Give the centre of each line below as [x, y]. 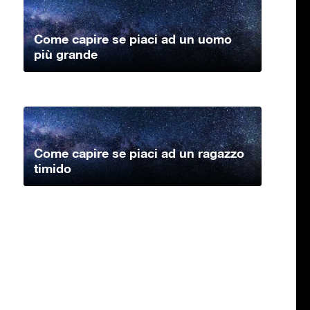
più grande [66, 54]
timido [53, 168]
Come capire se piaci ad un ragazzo [139, 153]
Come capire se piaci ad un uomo [133, 39]
